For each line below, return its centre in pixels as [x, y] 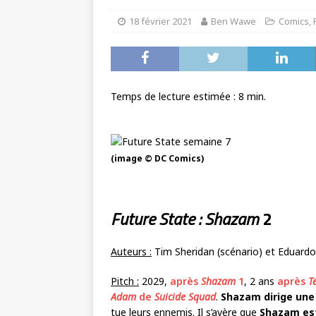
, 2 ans [261, 281]
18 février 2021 [160, 21]
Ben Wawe [233, 21]
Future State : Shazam [185, 219]
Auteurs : [131, 251]
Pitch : [125, 281]
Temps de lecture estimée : [175, 96]
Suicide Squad [185, 297]
